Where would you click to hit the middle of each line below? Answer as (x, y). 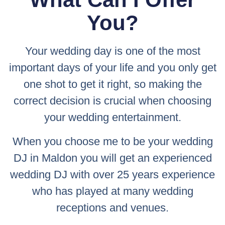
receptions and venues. (113, 207)
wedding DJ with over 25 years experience (113, 174)
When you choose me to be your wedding (113, 141)
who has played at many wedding (113, 191)
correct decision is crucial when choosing (113, 101)
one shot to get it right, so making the (113, 84)
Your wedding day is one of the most (113, 51)
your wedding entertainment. (113, 118)
